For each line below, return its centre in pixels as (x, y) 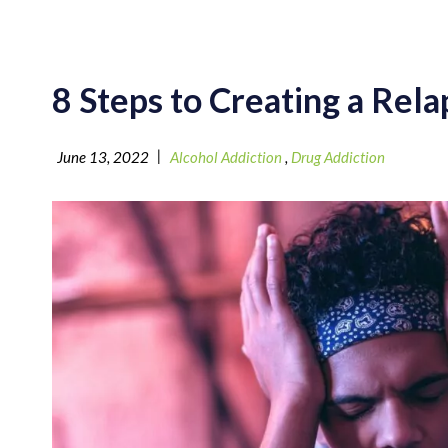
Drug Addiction (338, 156)
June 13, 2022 (103, 156)
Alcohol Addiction (226, 156)
